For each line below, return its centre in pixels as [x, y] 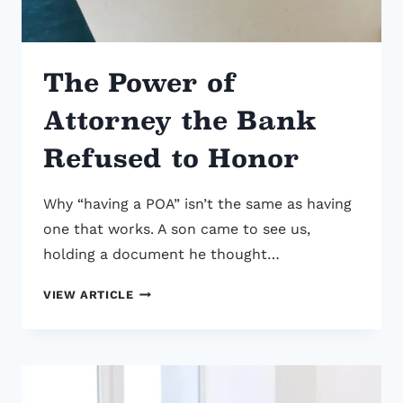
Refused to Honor [171, 159]
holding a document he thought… [161, 255]
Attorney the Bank [180, 121]
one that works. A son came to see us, [177, 229]
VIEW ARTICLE [89, 295]
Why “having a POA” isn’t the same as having [197, 204]
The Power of [139, 83]
